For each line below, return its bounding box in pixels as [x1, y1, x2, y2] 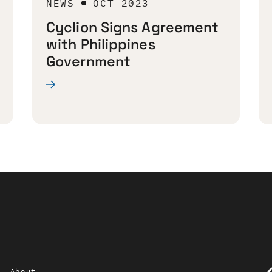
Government [46, 52, 131, 71]
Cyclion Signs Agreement [46, 18, 219, 37]
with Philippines [46, 35, 155, 54]
